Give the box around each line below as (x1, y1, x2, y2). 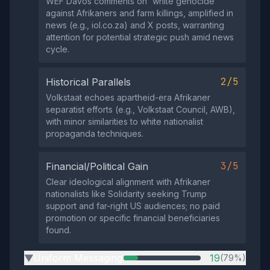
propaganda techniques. (46, 128, 143, 139)
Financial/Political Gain (46, 160, 148, 172)
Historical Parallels (46, 76, 131, 88)
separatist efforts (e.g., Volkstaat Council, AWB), (46, 104, 235, 115)
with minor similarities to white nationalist (46, 116, 203, 127)
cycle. (46, 44, 69, 54)
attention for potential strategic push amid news (46, 32, 234, 42)
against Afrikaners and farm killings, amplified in (46, 8, 233, 18)
